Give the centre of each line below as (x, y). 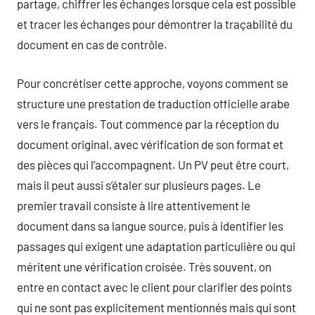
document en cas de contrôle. (92, 44)
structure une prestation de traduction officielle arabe (153, 103)
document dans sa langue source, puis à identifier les (150, 225)
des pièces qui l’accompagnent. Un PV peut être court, (153, 164)
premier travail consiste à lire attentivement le (134, 205)
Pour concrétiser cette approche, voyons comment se (153, 83)
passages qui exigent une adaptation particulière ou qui (156, 246)
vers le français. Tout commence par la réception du (148, 123)
